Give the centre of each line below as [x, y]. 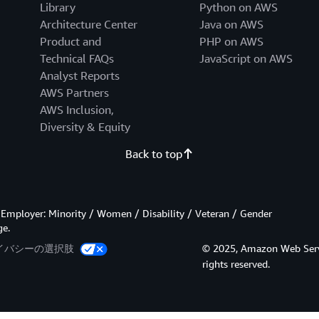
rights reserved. [236, 264]
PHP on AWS [231, 42]
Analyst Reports [79, 76]
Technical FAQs [77, 59]
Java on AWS [231, 25]
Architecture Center [88, 25]
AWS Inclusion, [77, 110]
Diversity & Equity [85, 127]
